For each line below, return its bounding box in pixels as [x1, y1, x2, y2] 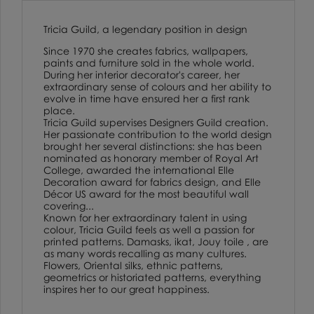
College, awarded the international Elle [43, 163, 234, 176]
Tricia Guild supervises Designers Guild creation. [43, 116, 268, 128]
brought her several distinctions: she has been [43, 139, 262, 152]
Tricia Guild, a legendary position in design [43, 22, 247, 35]
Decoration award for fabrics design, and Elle [43, 175, 261, 188]
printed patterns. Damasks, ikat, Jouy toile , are [43, 235, 268, 247]
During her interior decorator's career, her [43, 68, 240, 81]
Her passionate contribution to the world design [43, 128, 272, 140]
